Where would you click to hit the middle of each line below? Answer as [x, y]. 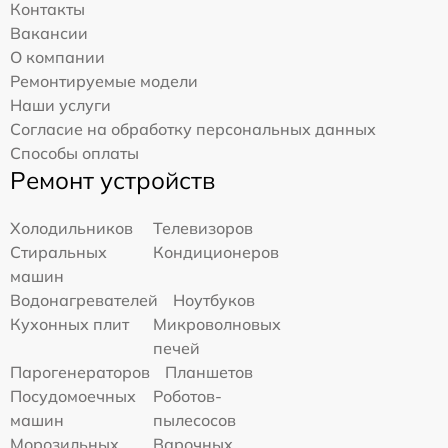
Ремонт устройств [112, 179]
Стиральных [58, 251]
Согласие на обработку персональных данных [193, 128]
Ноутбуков [214, 299]
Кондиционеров [216, 251]
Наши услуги [60, 104]
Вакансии [49, 32]
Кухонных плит [69, 323]
